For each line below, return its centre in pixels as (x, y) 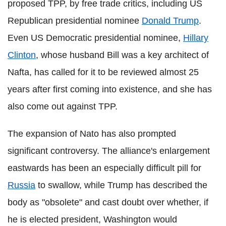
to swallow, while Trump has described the (121, 185)
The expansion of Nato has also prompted (92, 133)
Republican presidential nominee (75, 20)
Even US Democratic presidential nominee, (95, 38)
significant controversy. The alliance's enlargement (109, 151)
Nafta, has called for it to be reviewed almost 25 (103, 72)
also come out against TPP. (63, 106)
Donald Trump (170, 20)
